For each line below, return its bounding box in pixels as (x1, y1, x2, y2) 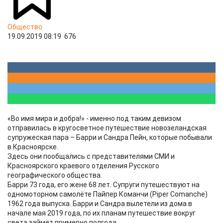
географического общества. (7, 171, 102, 179)
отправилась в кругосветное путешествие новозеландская (7, 124, 207, 132)
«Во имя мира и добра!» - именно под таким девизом (7, 114, 181, 122)
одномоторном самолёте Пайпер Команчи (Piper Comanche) (7, 190, 208, 198)
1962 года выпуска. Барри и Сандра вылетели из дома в (7, 200, 192, 208)
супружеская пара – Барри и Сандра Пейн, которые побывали (7, 133, 212, 141)
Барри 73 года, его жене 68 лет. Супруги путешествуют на (7, 181, 200, 189)
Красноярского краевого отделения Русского (7, 162, 159, 170)
